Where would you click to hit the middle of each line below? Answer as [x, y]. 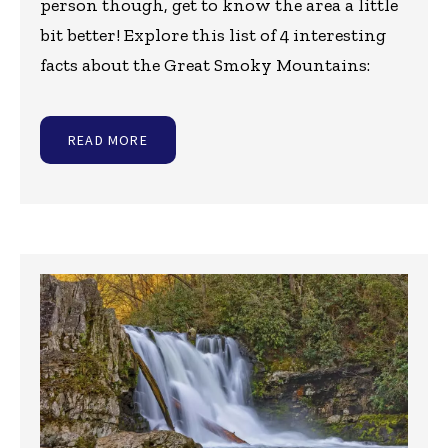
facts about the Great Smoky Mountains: [205, 65]
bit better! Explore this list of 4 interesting [213, 35]
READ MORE [108, 140]
